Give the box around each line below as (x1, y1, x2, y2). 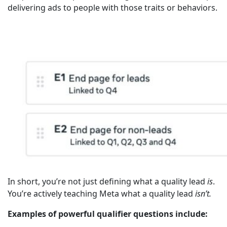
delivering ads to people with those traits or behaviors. (8, 2, 217, 14)
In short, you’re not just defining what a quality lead (8, 176, 207, 187)
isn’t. (195, 188, 211, 200)
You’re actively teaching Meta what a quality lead (8, 188, 195, 200)
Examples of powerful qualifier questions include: (8, 208, 208, 220)
